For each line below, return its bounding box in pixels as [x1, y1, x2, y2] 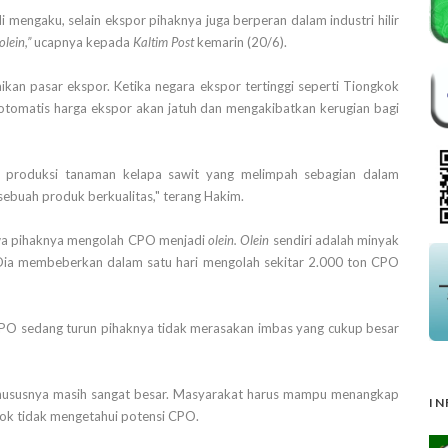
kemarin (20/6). [197, 34, 287, 51]
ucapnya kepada [31, 34, 133, 51]
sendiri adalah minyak [272, 232, 399, 249]
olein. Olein [208, 232, 273, 249]
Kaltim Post [133, 34, 197, 51]
